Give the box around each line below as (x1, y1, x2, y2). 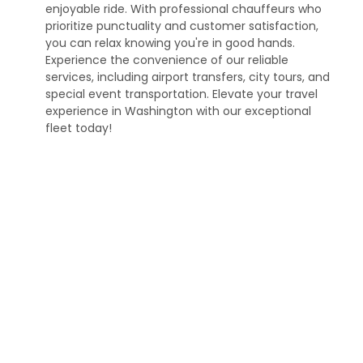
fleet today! (45, 119, 112, 136)
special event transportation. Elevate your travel (45, 85, 318, 102)
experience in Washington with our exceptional (45, 102, 311, 119)
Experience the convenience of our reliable (45, 51, 288, 68)
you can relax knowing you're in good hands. (45, 34, 295, 51)
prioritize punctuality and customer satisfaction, (45, 17, 318, 34)
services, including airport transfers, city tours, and (45, 68, 330, 85)
